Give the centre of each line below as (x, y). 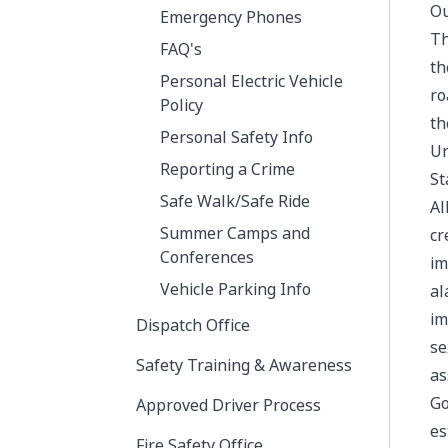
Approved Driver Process (228, 405)
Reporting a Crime (227, 169)
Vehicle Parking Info (235, 289)
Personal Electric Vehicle (251, 81)
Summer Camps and (235, 233)
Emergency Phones (231, 17)
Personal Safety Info (236, 137)
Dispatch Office (193, 325)
